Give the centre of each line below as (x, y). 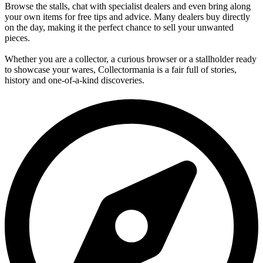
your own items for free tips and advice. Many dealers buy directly (127, 16)
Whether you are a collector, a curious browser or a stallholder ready (131, 59)
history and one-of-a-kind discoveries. (75, 80)
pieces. (17, 38)
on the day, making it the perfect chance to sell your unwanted (119, 27)
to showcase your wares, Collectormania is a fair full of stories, (121, 69)
